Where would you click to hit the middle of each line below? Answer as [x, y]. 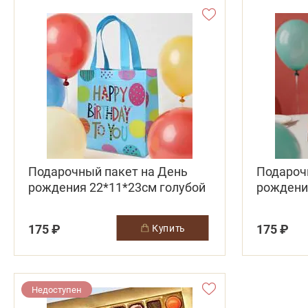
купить [172, 228]
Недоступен [57, 290]
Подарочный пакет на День [108, 172]
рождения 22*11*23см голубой [117, 187]
